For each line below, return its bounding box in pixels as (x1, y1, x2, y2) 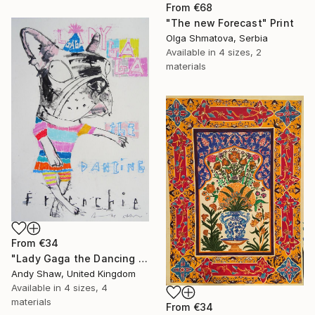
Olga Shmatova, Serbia (166, 32, 268, 44)
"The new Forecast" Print (166, 17, 294, 30)
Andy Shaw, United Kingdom (11, 267, 136, 279)
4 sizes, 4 (64, 281, 108, 293)
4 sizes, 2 (219, 46, 262, 58)
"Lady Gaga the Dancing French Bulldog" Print (138, 252, 148, 264)
